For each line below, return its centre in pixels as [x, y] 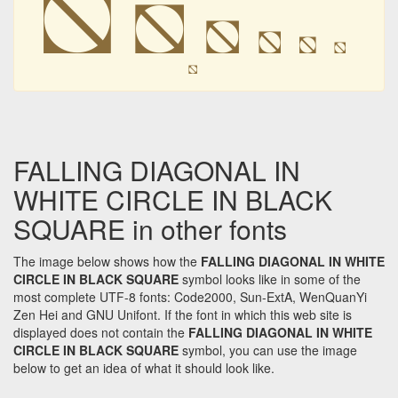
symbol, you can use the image [268, 350]
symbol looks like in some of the [270, 279]
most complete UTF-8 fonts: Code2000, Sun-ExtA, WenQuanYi [190, 297]
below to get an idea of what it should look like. [144, 368]
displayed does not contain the [101, 333]
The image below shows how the [107, 262]
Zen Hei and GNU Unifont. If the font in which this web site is [183, 315]
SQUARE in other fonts [150, 229]
